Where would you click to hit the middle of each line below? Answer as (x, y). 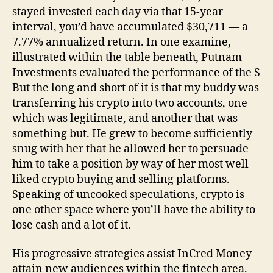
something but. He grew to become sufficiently (132, 133)
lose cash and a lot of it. (72, 225)
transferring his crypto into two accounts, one (130, 103)
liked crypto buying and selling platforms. (121, 179)
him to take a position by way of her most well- (132, 164)
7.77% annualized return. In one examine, (122, 42)
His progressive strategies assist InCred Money (132, 254)
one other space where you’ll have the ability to (134, 210)
